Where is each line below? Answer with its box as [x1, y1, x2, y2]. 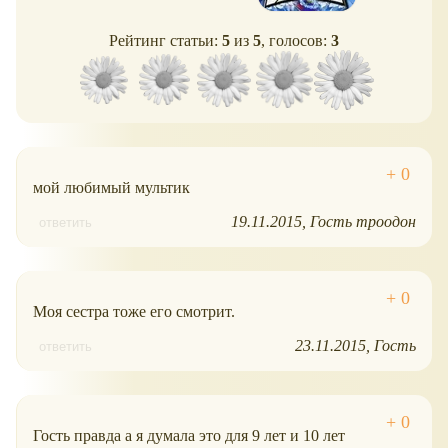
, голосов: [261, 31, 331, 49]
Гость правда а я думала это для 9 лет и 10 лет [33, 426, 345, 444]
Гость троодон [310, 212, 416, 230]
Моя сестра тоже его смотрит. [33, 302, 235, 320]
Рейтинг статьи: [109, 31, 222, 49]
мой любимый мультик [33, 178, 190, 196]
